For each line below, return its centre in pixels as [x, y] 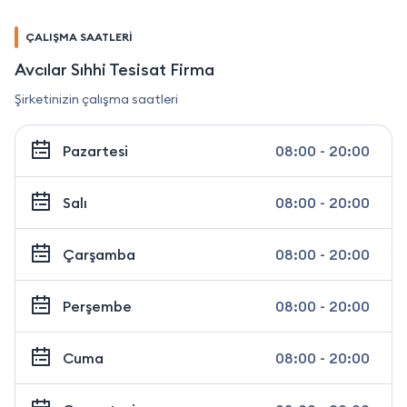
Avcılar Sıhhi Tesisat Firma [114, 69]
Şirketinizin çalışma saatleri [96, 99]
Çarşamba [99, 254]
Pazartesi [95, 150]
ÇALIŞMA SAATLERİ [79, 36]
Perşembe [97, 306]
